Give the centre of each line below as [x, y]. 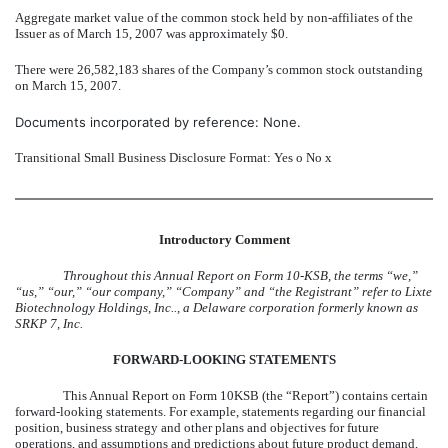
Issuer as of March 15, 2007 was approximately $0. [151, 33]
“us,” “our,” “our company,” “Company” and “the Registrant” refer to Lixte [223, 291]
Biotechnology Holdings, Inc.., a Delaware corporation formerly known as [216, 307]
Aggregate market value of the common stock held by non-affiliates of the [214, 17]
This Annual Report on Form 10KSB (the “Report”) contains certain [245, 395]
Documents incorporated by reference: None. [158, 121]
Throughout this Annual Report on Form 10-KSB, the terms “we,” [240, 275]
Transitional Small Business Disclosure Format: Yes [155, 157]
